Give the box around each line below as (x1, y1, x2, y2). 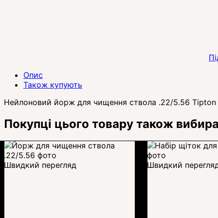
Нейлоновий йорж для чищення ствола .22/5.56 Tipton (4, 97, 216, 108)
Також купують (23, 80, 82, 90)
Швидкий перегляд (4, 160, 76, 170)
